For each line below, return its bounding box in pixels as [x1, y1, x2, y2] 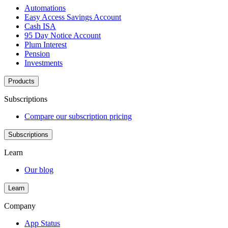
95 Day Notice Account [24, 31, 101, 40]
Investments [24, 59, 63, 67]
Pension [24, 49, 50, 58]
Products [8, 77, 35, 85]
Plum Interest [24, 40, 67, 49]
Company [4, 202, 36, 210]
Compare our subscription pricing [24, 112, 132, 121]
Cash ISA [24, 22, 56, 31]
